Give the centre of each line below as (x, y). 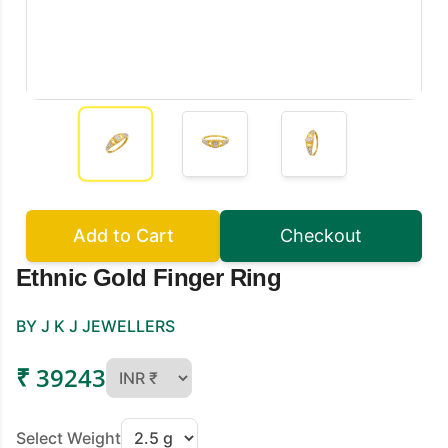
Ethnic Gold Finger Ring (149, 277)
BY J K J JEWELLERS (95, 325)
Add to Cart (123, 235)
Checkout (320, 235)
